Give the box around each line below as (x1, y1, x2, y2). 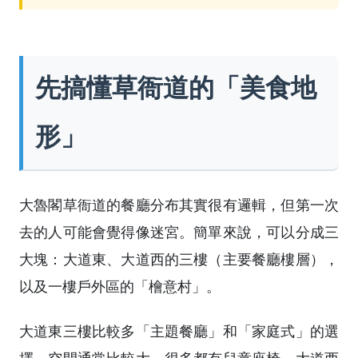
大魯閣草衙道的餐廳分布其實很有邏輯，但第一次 (19, 195, 339, 215)
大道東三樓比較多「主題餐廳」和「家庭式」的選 (19, 321, 339, 341)
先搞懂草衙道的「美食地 (35, 73, 316, 102)
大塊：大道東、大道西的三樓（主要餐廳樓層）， (19, 249, 339, 269)
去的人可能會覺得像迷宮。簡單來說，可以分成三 (19, 222, 339, 242)
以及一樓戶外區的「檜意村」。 (19, 276, 221, 296)
